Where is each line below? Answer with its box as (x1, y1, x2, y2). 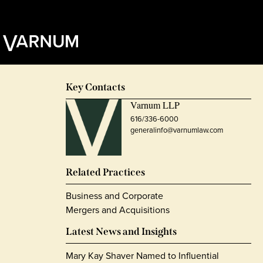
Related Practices (66, 166, 145, 178)
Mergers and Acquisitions (66, 203, 170, 217)
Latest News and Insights (66, 225, 177, 238)
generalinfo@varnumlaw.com (130, 124, 224, 136)
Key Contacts (66, 80, 125, 93)
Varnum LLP (130, 98, 180, 111)
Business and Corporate (66, 188, 163, 203)
